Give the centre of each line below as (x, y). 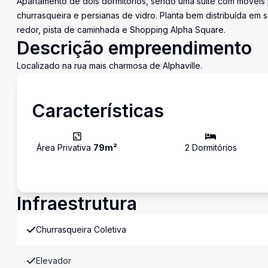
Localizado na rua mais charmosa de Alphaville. (109, 66)
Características (98, 111)
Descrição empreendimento (134, 48)
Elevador (54, 261)
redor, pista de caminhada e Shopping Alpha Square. (121, 30)
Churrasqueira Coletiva (81, 229)
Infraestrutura (77, 203)
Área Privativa (65, 147)
